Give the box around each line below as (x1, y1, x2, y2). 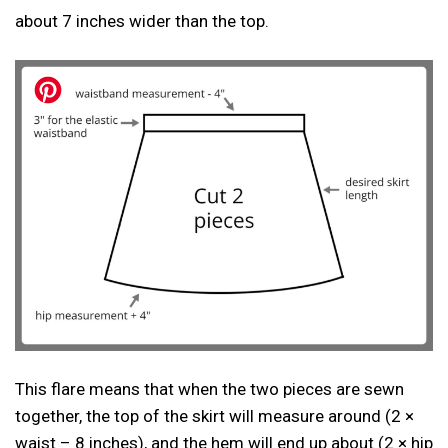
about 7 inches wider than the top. (15, 10, 269, 31)
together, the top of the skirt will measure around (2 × (15, 406, 414, 426)
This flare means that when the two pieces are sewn (15, 379, 404, 399)
